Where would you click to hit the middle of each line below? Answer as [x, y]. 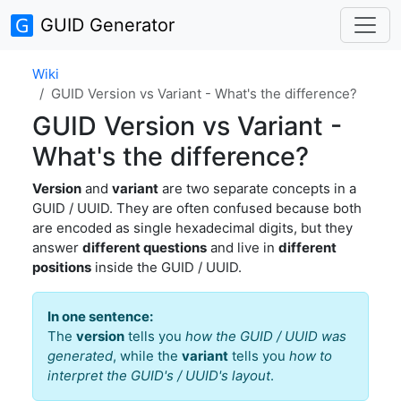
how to [311, 356]
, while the [147, 356]
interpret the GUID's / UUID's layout [159, 375]
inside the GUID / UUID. [166, 267]
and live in [243, 247]
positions [62, 267]
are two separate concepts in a [257, 188]
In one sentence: [100, 316]
